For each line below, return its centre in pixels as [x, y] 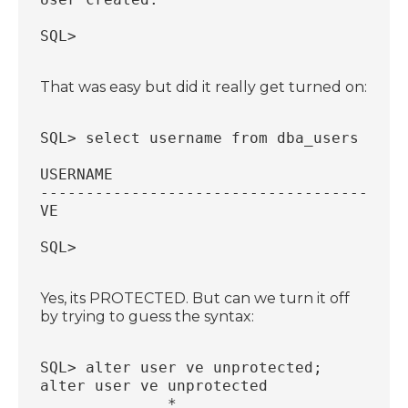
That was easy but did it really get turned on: [204, 87]
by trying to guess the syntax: [148, 316]
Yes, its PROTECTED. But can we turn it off [195, 298]
